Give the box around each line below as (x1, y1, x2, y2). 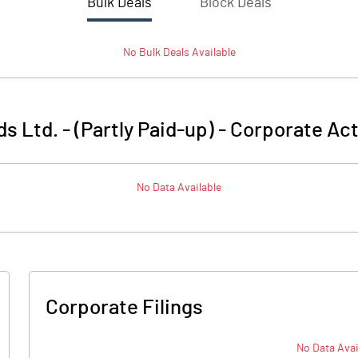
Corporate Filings (46, 297, 203, 318)
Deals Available (160, 47, 236, 58)
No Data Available (137, 182, 221, 193)
